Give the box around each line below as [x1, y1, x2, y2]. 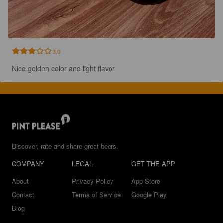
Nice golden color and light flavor [12, 63, 115, 74]
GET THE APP [131, 159, 175, 169]
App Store [131, 176, 160, 186]
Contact [12, 190, 34, 200]
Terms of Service [72, 190, 121, 200]
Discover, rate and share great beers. [12, 141, 118, 151]
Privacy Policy [72, 176, 113, 186]
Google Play [131, 190, 167, 200]
